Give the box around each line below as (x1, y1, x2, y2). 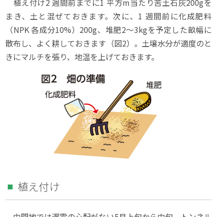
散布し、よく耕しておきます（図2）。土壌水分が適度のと (5, 37, 212, 49)
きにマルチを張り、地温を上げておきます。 (5, 50, 159, 62)
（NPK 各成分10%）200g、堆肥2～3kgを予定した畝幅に (5, 23, 212, 35)
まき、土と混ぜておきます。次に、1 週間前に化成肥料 (5, 10, 212, 22)
